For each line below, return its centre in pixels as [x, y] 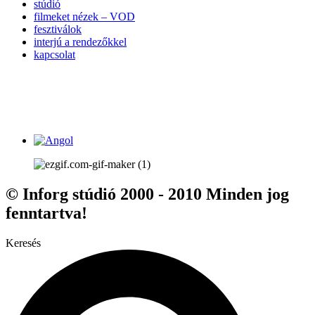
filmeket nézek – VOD [84, 17]
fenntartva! [46, 213]
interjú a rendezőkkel [80, 42]
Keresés [23, 243]
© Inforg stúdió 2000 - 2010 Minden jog [147, 194]
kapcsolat [54, 55]
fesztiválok [58, 30]
